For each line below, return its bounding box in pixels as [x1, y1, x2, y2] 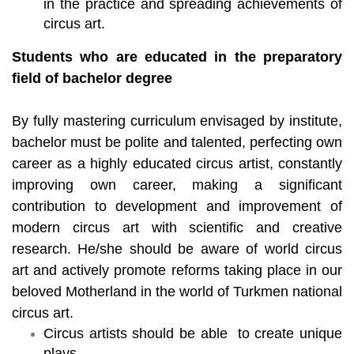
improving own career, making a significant [12, 176, 342, 193]
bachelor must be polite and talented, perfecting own [12, 134, 342, 150]
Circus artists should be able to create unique [43, 325, 342, 341]
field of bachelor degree [12, 70, 176, 86]
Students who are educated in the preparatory [12, 48, 342, 65]
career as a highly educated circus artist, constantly [12, 155, 342, 171]
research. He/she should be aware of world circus [12, 240, 342, 257]
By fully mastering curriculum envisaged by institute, [12, 112, 342, 129]
